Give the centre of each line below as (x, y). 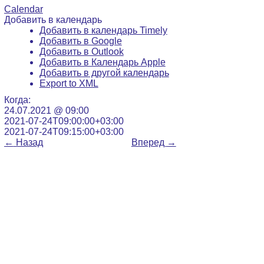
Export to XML (69, 83)
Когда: (17, 100)
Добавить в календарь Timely (103, 30)
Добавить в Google (80, 41)
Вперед (149, 142)
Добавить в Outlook (81, 51)
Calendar (23, 9)
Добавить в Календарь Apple (102, 62)
